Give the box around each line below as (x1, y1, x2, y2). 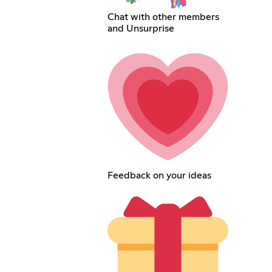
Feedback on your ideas (107, 170, 212, 180)
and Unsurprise (107, 23, 175, 33)
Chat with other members (107, 12, 220, 22)
